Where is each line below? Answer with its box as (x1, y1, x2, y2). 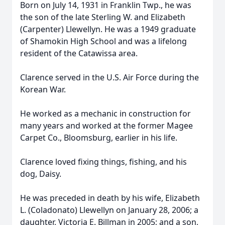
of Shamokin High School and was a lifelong (20, 36, 187, 47)
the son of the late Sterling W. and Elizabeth (20, 12, 185, 23)
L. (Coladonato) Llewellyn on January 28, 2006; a (20, 204, 198, 215)
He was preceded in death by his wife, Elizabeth (20, 192, 200, 203)
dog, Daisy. (20, 168, 61, 179)
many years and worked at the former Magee (20, 120, 193, 131)
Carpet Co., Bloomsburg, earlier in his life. (20, 132, 177, 143)
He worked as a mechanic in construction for (20, 108, 191, 119)
